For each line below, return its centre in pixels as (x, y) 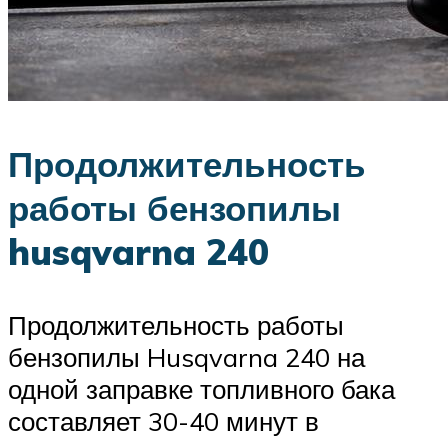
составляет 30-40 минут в (163, 421)
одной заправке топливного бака (201, 389)
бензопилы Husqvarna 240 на (186, 357)
